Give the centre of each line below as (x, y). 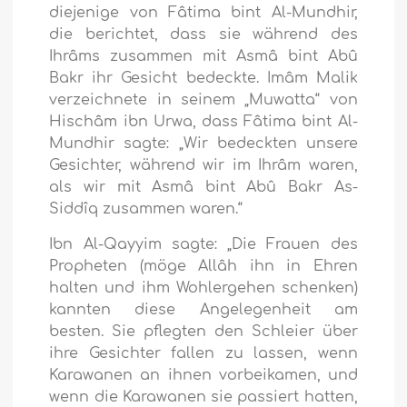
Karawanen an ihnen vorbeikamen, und (203, 376)
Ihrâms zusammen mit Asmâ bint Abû (203, 57)
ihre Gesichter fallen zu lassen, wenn (203, 354)
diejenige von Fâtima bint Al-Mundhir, (203, 13)
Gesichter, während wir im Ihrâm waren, (203, 166)
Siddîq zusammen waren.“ (146, 209)
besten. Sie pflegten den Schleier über (203, 332)
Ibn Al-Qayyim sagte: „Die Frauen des (203, 245)
